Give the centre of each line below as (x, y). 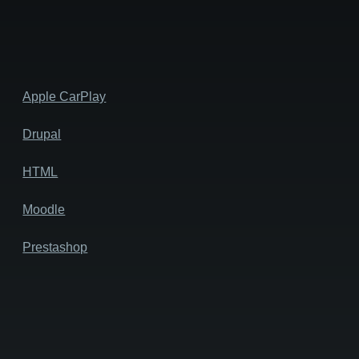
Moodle (44, 209)
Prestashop (55, 247)
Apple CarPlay (65, 96)
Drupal (42, 134)
